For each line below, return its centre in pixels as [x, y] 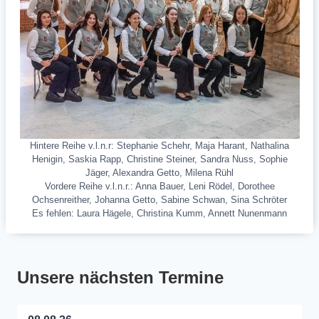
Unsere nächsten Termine [120, 278]
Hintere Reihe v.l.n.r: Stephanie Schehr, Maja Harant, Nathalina [159, 146]
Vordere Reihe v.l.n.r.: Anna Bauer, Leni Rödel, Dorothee [159, 187]
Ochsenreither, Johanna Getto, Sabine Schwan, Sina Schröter [159, 200]
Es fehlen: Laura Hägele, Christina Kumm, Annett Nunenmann [159, 214]
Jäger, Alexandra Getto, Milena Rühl [159, 173]
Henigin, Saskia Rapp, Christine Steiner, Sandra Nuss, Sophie [159, 159]
